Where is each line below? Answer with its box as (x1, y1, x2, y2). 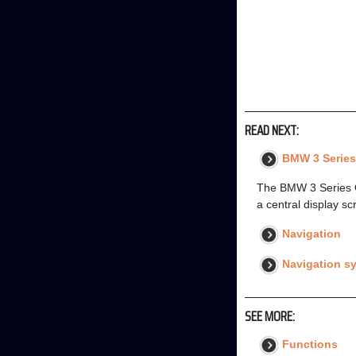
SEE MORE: (245, 306, 295, 327)
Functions (282, 338, 338, 350)
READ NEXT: (245, 120, 299, 141)
